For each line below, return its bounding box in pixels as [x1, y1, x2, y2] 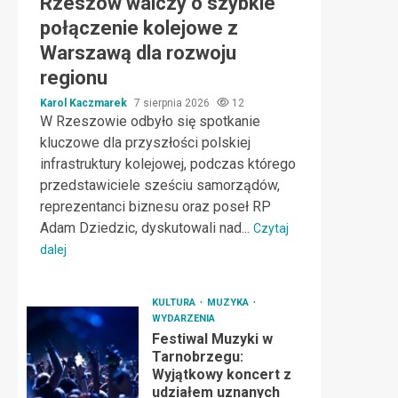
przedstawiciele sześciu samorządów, [40, 177, 280, 194]
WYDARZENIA [151, 313, 215, 324]
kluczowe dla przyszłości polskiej [40, 134, 251, 151]
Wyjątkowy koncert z [151, 366, 291, 383]
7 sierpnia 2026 [134, 97, 212, 109]
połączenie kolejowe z [40, 17, 238, 39]
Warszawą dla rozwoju [40, 42, 236, 64]
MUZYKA [206, 297, 251, 308]
